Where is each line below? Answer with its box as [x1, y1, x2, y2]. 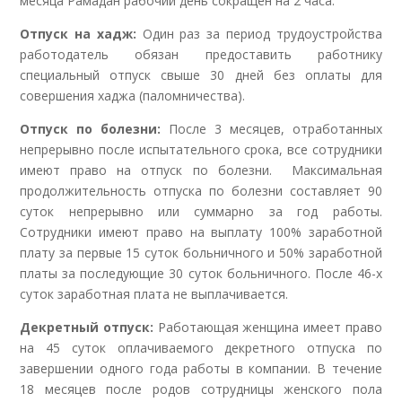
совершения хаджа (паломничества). [20, 86, 246, 104]
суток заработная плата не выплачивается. [20, 284, 289, 302]
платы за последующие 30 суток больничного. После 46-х [20, 264, 382, 282]
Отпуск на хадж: [20, 24, 136, 42]
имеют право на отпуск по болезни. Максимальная [20, 161, 382, 179]
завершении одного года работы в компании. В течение [20, 359, 382, 377]
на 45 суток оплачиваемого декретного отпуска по [20, 338, 382, 356]
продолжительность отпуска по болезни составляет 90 [20, 181, 382, 199]
